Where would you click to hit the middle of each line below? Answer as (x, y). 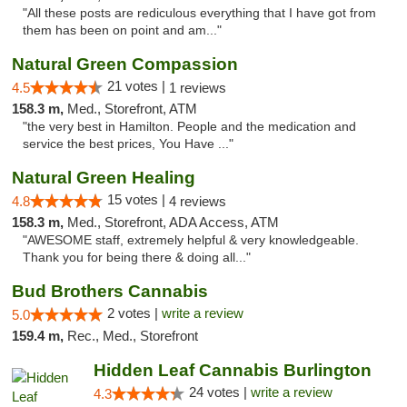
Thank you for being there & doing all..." (137, 258)
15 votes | (138, 199)
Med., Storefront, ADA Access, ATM (173, 222)
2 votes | (134, 313)
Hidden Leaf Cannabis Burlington (232, 370)
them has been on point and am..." (122, 30)
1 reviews (198, 88)
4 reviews (198, 201)
